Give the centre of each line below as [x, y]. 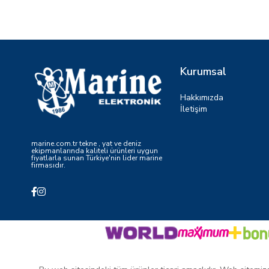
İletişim [194, 109]
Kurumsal [203, 71]
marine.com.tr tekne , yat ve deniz [86, 143]
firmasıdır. [48, 165]
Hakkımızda [202, 98]
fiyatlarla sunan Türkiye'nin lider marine [97, 158]
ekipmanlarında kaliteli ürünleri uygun [95, 150]
